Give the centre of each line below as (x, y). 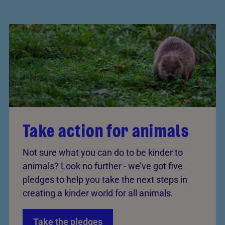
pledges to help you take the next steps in (105, 179)
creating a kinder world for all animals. (98, 193)
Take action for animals (106, 131)
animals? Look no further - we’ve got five (103, 166)
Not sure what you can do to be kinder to (103, 152)
